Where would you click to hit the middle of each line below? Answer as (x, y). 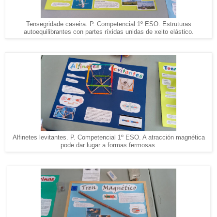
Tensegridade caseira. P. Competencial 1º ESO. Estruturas (108, 24)
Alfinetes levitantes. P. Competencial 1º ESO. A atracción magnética (108, 137)
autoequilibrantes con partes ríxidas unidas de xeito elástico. (108, 32)
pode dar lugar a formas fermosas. (108, 145)
